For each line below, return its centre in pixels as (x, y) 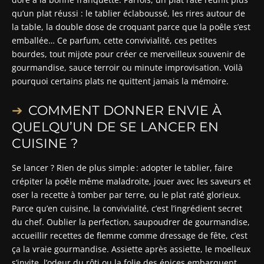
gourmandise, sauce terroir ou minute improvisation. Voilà (127, 67)
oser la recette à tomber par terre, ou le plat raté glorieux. (126, 194)
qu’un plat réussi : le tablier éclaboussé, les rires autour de (128, 13)
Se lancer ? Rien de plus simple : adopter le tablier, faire (122, 167)
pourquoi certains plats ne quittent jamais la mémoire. (120, 81)
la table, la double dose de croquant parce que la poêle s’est (131, 27)
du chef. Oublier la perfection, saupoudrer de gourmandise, (131, 222)
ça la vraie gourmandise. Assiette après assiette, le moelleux (131, 249)
